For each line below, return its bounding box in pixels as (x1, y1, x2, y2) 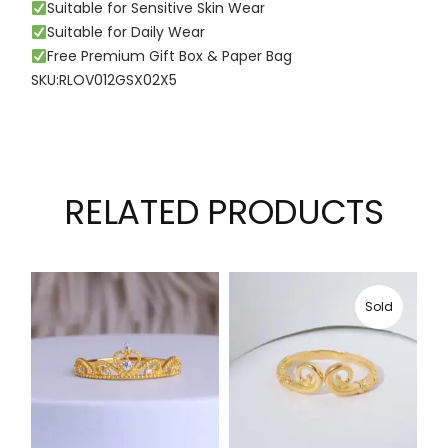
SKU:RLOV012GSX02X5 (31, 70, 178, 91)
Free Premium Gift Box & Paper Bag (47, 46, 293, 67)
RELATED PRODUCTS (64, 188, 384, 237)
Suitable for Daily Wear (47, 22, 206, 43)
